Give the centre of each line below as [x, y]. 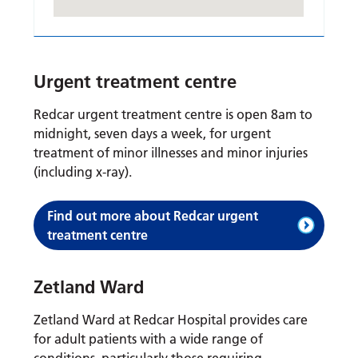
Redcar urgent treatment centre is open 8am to [173, 115]
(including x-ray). [83, 172]
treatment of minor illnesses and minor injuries [171, 153]
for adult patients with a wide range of [149, 339]
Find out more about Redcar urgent [153, 216]
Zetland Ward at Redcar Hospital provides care [171, 320]
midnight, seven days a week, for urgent [153, 134]
